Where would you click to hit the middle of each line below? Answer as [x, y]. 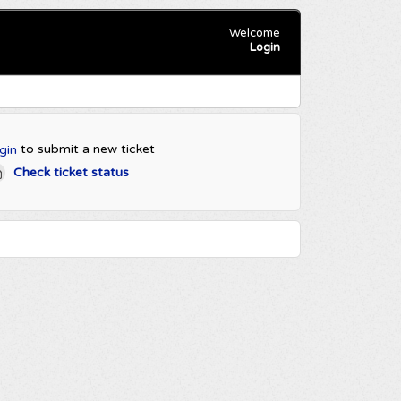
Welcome [254, 33]
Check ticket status [71, 172]
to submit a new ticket [85, 149]
